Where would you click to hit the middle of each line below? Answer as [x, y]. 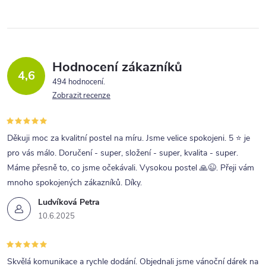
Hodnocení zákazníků [117, 67]
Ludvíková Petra [69, 202]
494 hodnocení [79, 82]
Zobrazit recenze [81, 95]
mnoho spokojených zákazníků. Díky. [75, 182]
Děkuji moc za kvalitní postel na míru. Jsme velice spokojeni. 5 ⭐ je [129, 138]
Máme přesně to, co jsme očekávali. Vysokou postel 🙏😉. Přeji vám [131, 167]
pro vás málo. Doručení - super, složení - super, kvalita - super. [123, 153]
